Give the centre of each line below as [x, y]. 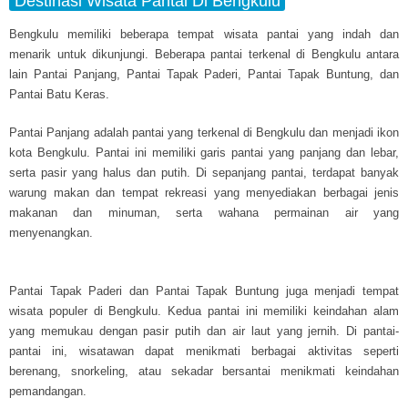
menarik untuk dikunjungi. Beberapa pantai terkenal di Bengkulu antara [204, 54]
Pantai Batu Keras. [59, 94]
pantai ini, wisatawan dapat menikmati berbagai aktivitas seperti [204, 351]
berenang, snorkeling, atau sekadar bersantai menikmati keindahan [204, 371]
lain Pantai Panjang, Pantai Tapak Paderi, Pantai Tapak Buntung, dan [204, 74]
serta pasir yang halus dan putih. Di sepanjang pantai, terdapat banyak [204, 172]
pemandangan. [48, 391]
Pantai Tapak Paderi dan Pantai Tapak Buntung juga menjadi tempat [204, 291]
